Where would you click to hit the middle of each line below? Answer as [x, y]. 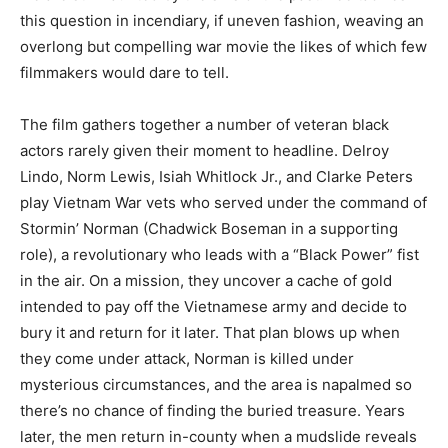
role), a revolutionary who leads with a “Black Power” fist [219, 255]
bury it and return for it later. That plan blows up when [210, 333]
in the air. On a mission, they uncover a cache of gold [206, 281]
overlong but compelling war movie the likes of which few [223, 47]
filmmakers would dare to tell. [124, 73]
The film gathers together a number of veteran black [204, 125]
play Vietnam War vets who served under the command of [223, 203]
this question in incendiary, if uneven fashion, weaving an [222, 21]
